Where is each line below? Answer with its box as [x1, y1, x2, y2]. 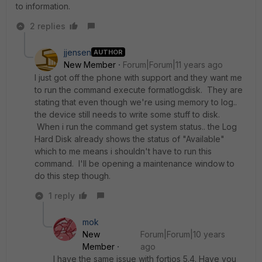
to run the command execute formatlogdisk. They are [35, 84, 243, 95]
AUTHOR [94, 48, 123, 57]
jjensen [64, 47, 91, 57]
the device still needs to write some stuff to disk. [35, 109, 220, 119]
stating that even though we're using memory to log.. [35, 96, 237, 107]
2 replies [30, 20, 65, 31]
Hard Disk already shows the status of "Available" [35, 133, 225, 144]
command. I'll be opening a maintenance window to [35, 158, 235, 168]
